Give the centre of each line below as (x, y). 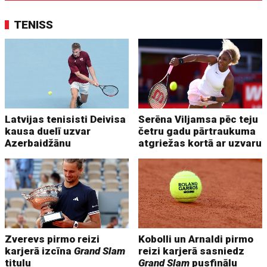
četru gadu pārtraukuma (197, 131)
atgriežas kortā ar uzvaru (200, 143)
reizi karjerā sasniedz (192, 251)
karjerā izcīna (40, 251)
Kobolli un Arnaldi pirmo (196, 239)
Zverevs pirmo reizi (52, 239)
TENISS (34, 25)
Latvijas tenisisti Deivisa (66, 119)
